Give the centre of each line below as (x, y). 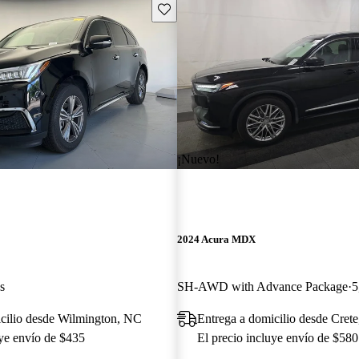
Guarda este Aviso (200, 8)
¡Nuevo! (198, 159)
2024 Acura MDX (216, 239)
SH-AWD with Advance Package (262, 286)
